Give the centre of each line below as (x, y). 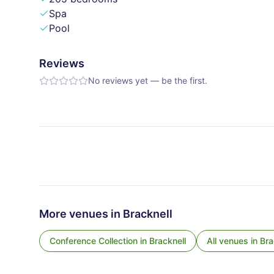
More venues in (81, 214)
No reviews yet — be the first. (148, 80)
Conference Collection (94, 241)
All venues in (233, 241)
